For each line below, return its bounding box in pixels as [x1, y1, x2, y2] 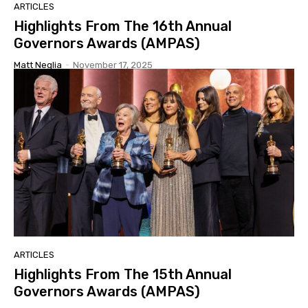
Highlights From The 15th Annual [14, 266, 232, 283]
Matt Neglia [14, 59, 62, 70]
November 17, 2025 [73, 59, 153, 70]
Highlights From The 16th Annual [14, 17, 232, 34]
